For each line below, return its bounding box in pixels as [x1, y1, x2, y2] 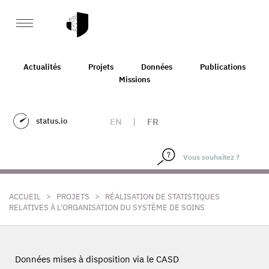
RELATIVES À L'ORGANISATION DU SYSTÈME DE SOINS [9, 202, 205, 213]
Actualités [23, 61, 61, 72]
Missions [119, 74, 150, 85]
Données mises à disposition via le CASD [15, 253, 179, 265]
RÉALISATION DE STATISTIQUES [105, 192, 220, 202]
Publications [200, 61, 246, 72]
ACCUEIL [9, 192, 41, 202]
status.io [36, 116, 67, 126]
